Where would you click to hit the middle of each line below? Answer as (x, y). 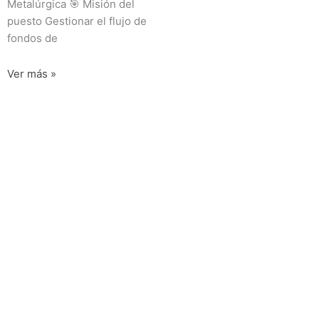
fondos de (32, 38)
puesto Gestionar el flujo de (77, 21)
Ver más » (32, 73)
